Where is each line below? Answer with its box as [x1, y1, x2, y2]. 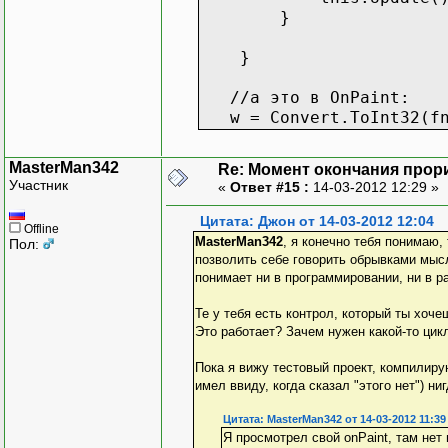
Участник [9, 176, 68, 193]
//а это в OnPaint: [200, 87, 410, 107]
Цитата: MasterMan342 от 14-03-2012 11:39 [222, 412, 446, 425]
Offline [21, 221, 59, 236]
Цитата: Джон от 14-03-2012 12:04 [200, 213, 434, 229]
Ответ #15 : [230, 178, 309, 195]
